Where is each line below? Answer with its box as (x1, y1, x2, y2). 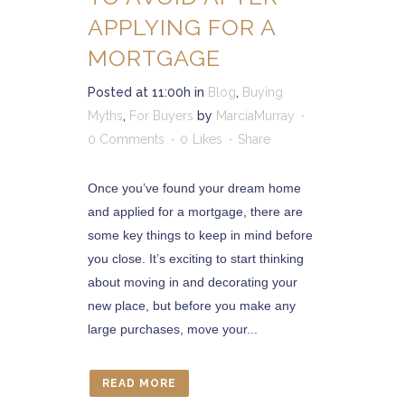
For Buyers (129, 108, 193, 123)
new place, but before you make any (88, 298, 296, 313)
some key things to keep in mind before (88, 228, 313, 242)
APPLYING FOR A (88, 14, 276, 41)
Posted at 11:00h (88, 85, 191, 99)
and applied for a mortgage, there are (88, 204, 303, 219)
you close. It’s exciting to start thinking (88, 251, 304, 266)
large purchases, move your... (88, 322, 258, 336)
